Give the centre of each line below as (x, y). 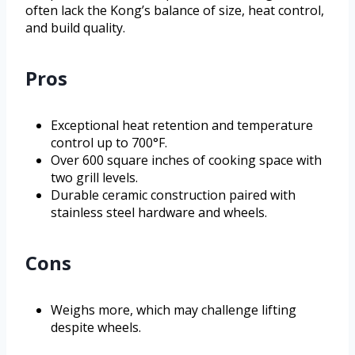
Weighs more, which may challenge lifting (174, 310)
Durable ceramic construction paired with (173, 195)
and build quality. (75, 28)
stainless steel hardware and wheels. (159, 213)
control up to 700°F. (109, 143)
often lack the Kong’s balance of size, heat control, (175, 11)
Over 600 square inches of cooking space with (186, 160)
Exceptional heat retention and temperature (182, 126)
